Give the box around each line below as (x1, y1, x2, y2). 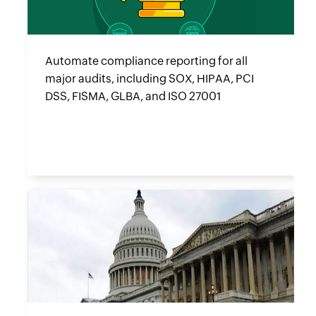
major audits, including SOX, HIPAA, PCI (45, 71, 255, 85)
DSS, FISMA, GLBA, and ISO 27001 (45, 89, 221, 103)
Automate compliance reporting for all (45, 54, 248, 68)
